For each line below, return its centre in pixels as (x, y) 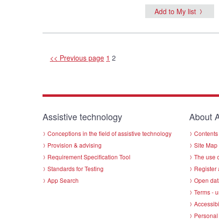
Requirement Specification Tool (89, 156)
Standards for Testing (76, 168)
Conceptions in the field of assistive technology (109, 133)
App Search (63, 180)
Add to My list (175, 11)
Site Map (206, 145)
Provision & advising (75, 145)
